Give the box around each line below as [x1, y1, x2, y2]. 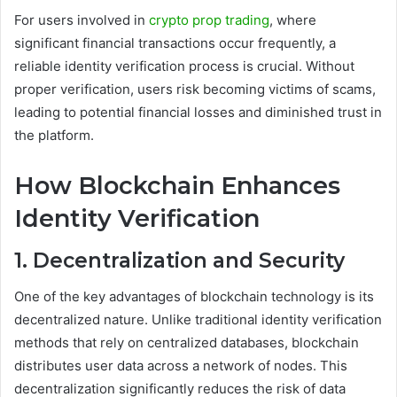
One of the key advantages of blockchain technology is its [14, 287, 374, 305]
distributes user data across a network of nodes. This [14, 356, 347, 374]
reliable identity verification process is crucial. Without [14, 57, 354, 74]
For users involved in [14, 11, 149, 28]
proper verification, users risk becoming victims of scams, [14, 80, 376, 97]
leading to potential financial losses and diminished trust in [14, 103, 382, 121]
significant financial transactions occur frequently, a [14, 34, 336, 51]
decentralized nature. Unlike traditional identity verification [14, 310, 382, 328]
